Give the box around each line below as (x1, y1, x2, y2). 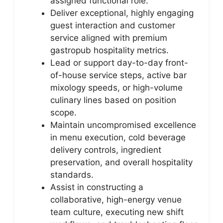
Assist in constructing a (50, 182, 143, 192)
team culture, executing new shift (50, 207, 184, 217)
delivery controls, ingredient (50, 145, 161, 155)
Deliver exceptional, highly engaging (50, 8, 194, 18)
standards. (50, 170, 94, 180)
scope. (50, 108, 77, 117)
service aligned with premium (50, 33, 167, 43)
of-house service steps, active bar (50, 70, 187, 80)
